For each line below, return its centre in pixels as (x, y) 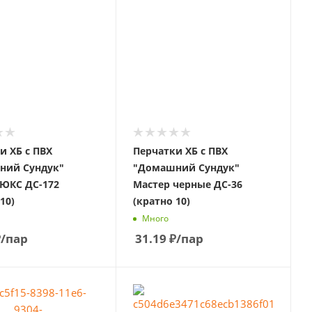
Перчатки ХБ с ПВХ (180, 151)
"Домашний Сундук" (186, 167)
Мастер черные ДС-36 (187, 184)
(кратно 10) (161, 201)
